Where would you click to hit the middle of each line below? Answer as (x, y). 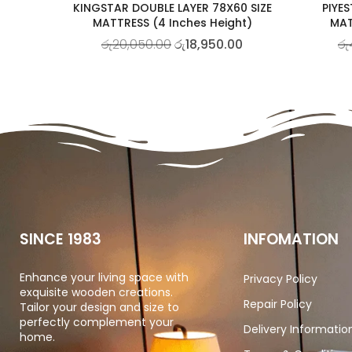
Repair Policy (278, 304)
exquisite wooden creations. (96, 292)
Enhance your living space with (104, 277)
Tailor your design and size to (99, 307)
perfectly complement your (97, 322)
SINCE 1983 (60, 239)
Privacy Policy (280, 279)
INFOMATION (291, 239)
